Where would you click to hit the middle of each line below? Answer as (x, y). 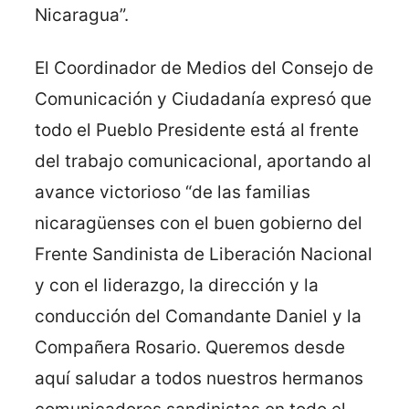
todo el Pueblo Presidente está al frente (197, 130)
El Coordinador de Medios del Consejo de (204, 68)
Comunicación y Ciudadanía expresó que (203, 99)
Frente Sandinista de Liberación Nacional (204, 254)
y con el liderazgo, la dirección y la (177, 285)
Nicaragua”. (82, 15)
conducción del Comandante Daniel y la (198, 316)
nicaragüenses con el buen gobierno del (199, 223)
